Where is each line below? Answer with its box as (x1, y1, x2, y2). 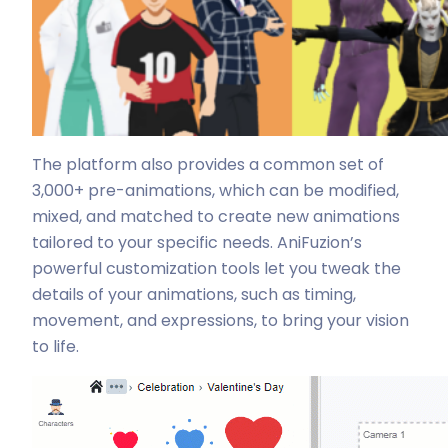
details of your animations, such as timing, (32, 283, 356, 306)
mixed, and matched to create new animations (32, 205, 400, 228)
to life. (32, 335, 79, 358)
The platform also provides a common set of (32, 153, 384, 176)
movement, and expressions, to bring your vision (32, 309, 409, 332)
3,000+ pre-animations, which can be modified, (32, 179, 399, 202)
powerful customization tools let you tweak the (32, 257, 401, 280)
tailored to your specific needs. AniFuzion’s (32, 231, 362, 254)
